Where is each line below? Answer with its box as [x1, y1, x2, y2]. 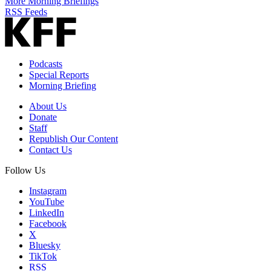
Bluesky [29, 240, 60, 250]
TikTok [29, 250, 57, 261]
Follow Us [5, 165, 45, 175]
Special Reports [29, 69, 89, 80]
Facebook [29, 218, 67, 229]
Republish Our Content [29, 133, 118, 144]
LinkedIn [29, 207, 64, 218]
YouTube [29, 196, 64, 207]
